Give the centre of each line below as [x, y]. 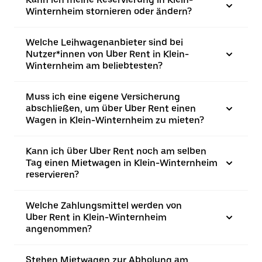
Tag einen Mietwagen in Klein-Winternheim [122, 163]
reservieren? [52, 175]
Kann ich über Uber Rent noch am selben [116, 151]
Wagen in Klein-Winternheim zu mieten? [115, 120]
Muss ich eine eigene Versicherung [103, 97]
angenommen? [59, 229]
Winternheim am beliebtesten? [94, 66]
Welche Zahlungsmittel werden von [104, 206]
